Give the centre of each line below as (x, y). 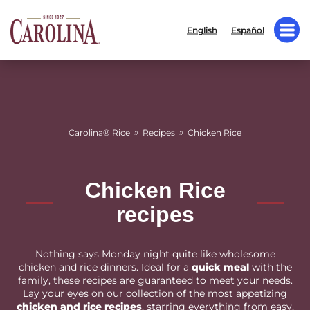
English (202, 30)
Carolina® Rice (99, 133)
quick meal (220, 267)
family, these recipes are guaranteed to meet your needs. (155, 280)
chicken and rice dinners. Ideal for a (105, 267)
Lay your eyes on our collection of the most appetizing (155, 293)
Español (248, 30)
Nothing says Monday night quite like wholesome (155, 254)
